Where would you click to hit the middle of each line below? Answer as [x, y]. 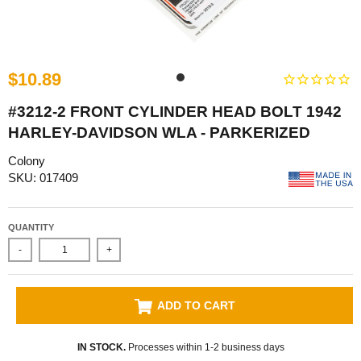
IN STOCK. [101, 348]
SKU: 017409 [43, 177]
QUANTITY [31, 228]
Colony [27, 160]
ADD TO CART [196, 306]
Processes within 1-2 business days [205, 348]
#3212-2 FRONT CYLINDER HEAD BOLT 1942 [175, 111]
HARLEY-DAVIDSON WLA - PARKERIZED [159, 132]
